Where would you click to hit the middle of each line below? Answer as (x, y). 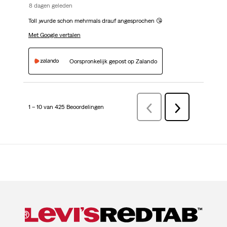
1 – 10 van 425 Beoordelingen (66, 107)
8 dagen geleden (50, 6)
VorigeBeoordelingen (176, 108)
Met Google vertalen (54, 35)
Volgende (189, 108)
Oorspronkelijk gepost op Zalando (113, 61)
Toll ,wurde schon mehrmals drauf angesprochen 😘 (95, 21)
